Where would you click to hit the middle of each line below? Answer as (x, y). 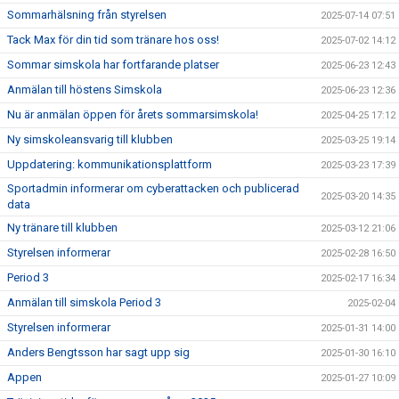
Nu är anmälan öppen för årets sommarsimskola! (133, 114)
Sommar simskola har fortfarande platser (113, 64)
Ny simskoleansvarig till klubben (90, 139)
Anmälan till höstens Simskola (85, 89)
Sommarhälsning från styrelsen (87, 14)
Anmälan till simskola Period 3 (84, 302)
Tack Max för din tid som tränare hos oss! (113, 39)
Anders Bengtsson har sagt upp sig (98, 352)
